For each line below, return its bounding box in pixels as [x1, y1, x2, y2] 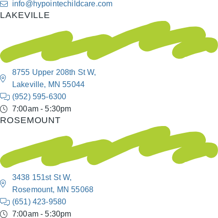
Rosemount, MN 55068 [12, 185, 94, 194]
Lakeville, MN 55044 [12, 80, 85, 89]
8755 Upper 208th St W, [12, 68, 96, 77]
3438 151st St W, [12, 173, 72, 182]
